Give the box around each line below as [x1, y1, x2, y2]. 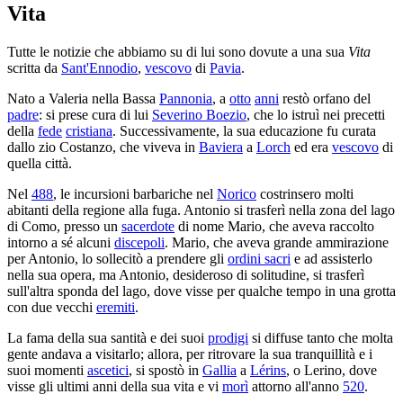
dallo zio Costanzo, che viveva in [7, 139, 199, 155]
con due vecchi [7, 299, 96, 315]
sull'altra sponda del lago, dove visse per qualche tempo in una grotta [7, 282, 396, 299]
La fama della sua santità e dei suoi [7, 329, 208, 345]
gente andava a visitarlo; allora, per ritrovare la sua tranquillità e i [7, 345, 372, 362]
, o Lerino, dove [286, 362, 377, 378]
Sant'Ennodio [61, 59, 138, 76]
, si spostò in [129, 362, 202, 378]
